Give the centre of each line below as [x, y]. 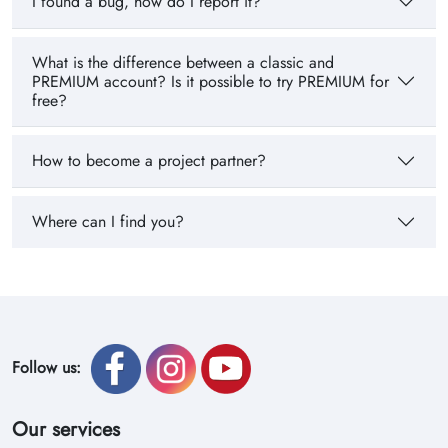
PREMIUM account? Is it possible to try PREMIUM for [210, 81]
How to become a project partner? [149, 161]
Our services [66, 429]
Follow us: [49, 367]
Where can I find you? [108, 222]
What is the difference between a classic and [183, 62]
